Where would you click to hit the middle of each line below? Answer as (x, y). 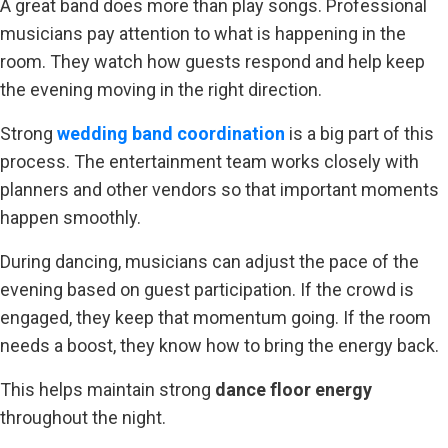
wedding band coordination (171, 133)
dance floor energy (293, 389)
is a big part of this (359, 133)
